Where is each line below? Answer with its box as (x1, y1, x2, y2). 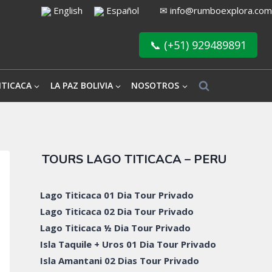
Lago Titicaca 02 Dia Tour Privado (40, 205, 194, 217)
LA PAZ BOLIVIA (50, 80, 113, 92)
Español (104, 4, 141, 16)
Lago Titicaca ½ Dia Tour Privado (40, 221, 191, 234)
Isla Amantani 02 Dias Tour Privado (40, 254, 200, 267)
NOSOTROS (131, 80, 180, 92)
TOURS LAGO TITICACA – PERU (41, 151, 226, 168)
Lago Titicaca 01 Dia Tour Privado (40, 188, 194, 201)
